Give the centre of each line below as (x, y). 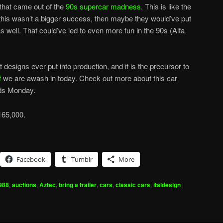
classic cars (133, 185)
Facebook (31, 160)
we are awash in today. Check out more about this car (89, 78)
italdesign (167, 185)
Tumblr (82, 160)
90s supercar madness (103, 6)
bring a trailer (78, 185)
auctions (24, 185)
